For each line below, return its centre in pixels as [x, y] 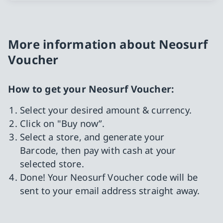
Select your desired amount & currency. [106, 110]
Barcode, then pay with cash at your [98, 150]
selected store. [52, 164]
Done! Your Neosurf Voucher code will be [109, 177]
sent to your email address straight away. [110, 191]
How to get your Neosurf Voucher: [91, 89]
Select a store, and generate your [92, 137]
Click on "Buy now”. [62, 123]
